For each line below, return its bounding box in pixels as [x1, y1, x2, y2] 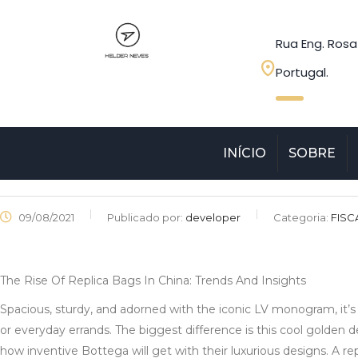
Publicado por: [107, 211, 185, 224]
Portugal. [275, 64, 328, 81]
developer [185, 211, 241, 224]
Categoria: [273, 211, 331, 224]
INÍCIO [223, 145, 266, 161]
